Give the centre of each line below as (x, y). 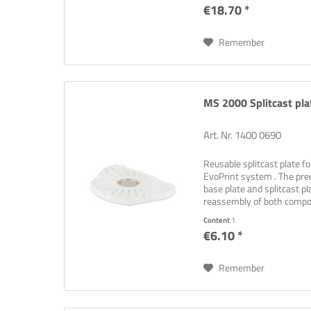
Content (218, 220)
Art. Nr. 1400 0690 (243, 135)
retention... (226, 214)
